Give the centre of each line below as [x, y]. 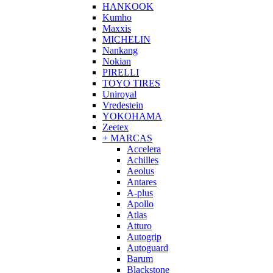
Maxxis [117, 29]
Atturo [139, 226]
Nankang [120, 51]
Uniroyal [119, 94]
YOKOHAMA [132, 116]
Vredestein [123, 105]
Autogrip [144, 237]
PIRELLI [121, 73]
